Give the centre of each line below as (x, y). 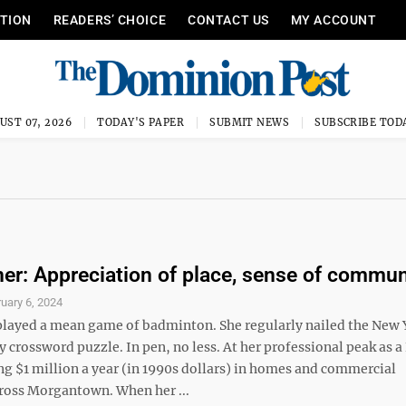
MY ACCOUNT (333, 20)
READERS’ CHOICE (110, 20)
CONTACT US (228, 20)
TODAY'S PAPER (141, 122)
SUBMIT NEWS (250, 122)
